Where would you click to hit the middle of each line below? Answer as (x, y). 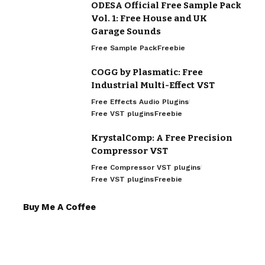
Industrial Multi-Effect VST (153, 85)
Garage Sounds (126, 32)
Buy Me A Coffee (59, 207)
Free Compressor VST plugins (146, 168)
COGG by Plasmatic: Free (147, 72)
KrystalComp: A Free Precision (162, 138)
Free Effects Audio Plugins (140, 102)
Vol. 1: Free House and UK (149, 19)
